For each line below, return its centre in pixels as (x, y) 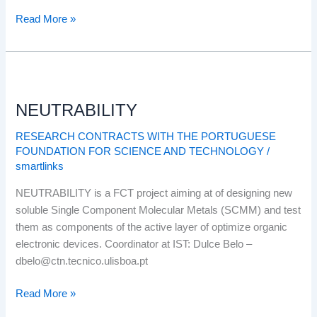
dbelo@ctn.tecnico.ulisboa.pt (82, 261)
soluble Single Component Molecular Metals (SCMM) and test (158, 210)
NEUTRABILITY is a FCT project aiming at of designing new (154, 193)
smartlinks (40, 167)
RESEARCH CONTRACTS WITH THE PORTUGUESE (146, 137)
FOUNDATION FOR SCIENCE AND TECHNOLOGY (140, 152)
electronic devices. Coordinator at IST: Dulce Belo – (134, 244)
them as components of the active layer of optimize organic (152, 227)
